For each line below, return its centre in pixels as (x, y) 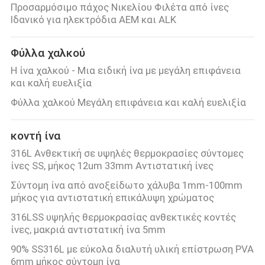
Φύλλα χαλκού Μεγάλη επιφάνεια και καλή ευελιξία (128, 103)
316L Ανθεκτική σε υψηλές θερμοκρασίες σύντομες (127, 153)
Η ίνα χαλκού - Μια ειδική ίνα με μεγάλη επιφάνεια (125, 71)
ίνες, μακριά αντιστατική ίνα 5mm (88, 230)
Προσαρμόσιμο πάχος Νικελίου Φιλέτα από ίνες (119, 7)
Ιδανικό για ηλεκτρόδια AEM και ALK (93, 20)
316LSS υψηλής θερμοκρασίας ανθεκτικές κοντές (123, 217)
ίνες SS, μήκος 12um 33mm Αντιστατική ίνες (112, 166)
